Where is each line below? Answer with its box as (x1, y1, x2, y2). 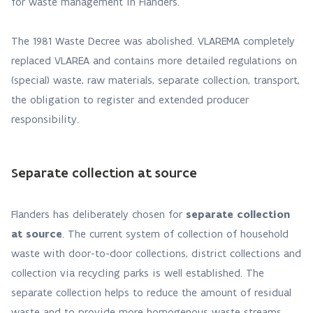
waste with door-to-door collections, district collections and (11, 247, 301, 260)
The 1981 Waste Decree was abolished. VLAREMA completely (11, 34, 295, 48)
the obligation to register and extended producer (11, 93, 249, 106)
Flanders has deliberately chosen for (11, 208, 186, 221)
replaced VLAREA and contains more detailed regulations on (11, 54, 297, 67)
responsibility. (11, 112, 79, 126)
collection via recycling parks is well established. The (11, 266, 264, 279)
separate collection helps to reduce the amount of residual (11, 286, 291, 299)
